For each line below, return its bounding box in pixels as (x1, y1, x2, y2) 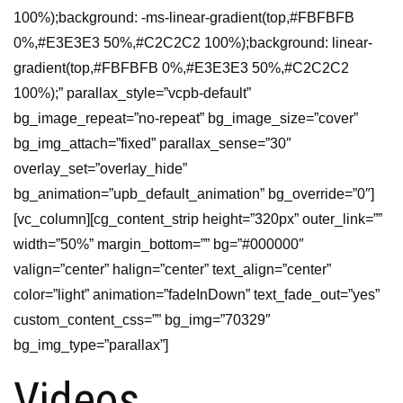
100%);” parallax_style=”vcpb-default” (13, 85, 251, 101)
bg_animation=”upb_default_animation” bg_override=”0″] (13, 186, 374, 201)
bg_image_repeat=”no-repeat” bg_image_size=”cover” (13, 111, 358, 126)
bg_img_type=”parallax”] (13, 337, 168, 353)
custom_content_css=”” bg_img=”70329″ (13, 312, 271, 327)
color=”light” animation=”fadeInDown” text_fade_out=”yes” (13, 287, 380, 302)
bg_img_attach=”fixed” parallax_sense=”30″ (13, 136, 291, 151)
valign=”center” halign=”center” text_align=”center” (13, 262, 331, 277)
